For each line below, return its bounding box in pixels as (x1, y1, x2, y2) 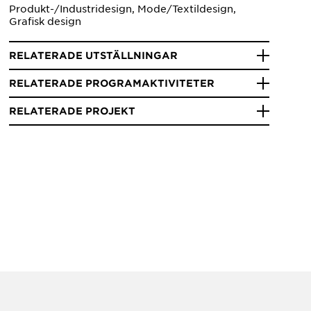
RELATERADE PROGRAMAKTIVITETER (9, 77, 215, 90)
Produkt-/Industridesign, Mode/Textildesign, (9, 2, 237, 15)
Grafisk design (9, 15, 82, 28)
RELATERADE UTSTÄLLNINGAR (9, 49, 178, 62)
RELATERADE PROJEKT (9, 105, 136, 117)
